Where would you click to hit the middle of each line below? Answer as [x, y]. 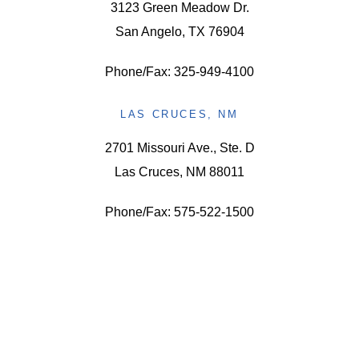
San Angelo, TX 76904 [179, 31]
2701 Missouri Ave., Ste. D [179, 147]
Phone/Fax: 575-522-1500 [179, 212]
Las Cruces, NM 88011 [179, 171]
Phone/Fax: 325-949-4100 [179, 71]
